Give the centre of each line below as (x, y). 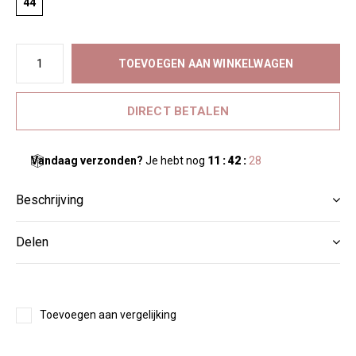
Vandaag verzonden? (87, 161)
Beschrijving (50, 200)
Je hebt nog (175, 161)
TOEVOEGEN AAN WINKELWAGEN (206, 64)
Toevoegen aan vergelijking (108, 315)
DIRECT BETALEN (178, 111)
